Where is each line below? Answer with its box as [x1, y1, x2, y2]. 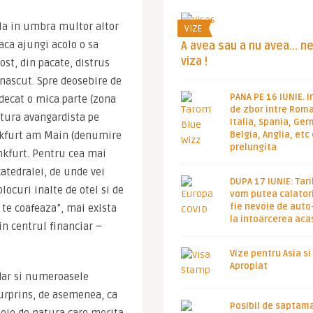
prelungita [230, 142, 277, 153]
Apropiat [230, 261, 268, 272]
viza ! [181, 54, 208, 68]
